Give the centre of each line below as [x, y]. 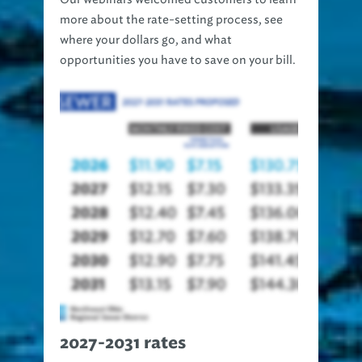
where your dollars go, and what [146, 40]
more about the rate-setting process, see [171, 20]
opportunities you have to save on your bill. [178, 61]
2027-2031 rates [123, 344]
